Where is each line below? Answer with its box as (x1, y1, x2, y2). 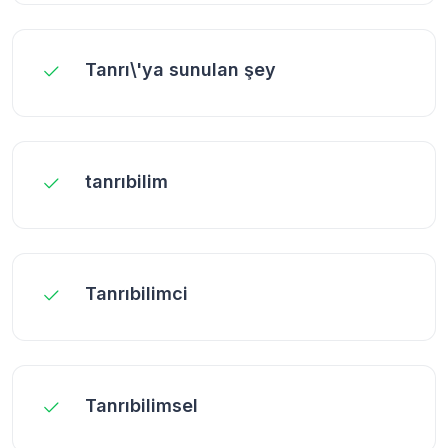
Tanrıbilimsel (85, 394, 198, 416)
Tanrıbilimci (85, 282, 188, 304)
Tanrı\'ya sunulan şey (85, 58, 276, 80)
